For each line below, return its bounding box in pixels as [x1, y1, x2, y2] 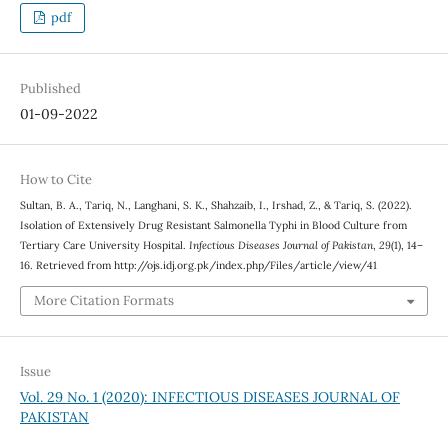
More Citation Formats [33, 291, 174, 309]
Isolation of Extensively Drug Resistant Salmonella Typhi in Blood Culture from [19, 218, 407, 232]
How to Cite [19, 171, 92, 188]
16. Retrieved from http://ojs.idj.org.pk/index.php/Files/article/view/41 [19, 258, 377, 272]
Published [19, 79, 81, 97]
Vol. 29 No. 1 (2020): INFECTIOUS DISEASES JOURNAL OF [19, 387, 400, 406]
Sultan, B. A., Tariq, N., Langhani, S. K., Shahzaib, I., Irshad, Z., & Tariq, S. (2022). [19, 198, 412, 212]
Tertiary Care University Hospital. [19, 238, 189, 252]
